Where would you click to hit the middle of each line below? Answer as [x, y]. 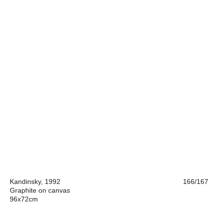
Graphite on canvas [40, 190]
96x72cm [24, 199]
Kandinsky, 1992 [35, 182]
